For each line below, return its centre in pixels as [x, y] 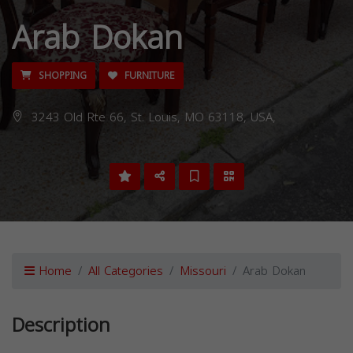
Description [61, 326]
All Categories [126, 271]
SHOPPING [61, 76]
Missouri [203, 271]
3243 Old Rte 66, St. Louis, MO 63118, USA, [152, 118]
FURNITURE [148, 76]
